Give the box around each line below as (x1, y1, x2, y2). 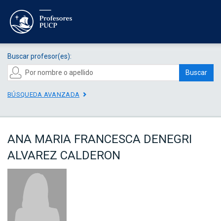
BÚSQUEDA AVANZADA (7, 90, 80, 98)
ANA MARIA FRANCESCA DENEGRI (7, 132, 192, 147)
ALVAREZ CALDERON (7, 148, 120, 163)
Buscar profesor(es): (7, 52, 72, 60)
